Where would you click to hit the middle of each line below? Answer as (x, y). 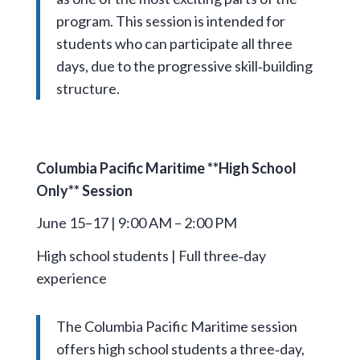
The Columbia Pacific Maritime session (176, 327)
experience (71, 278)
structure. (88, 89)
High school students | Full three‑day (151, 255)
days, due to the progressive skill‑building (184, 66)
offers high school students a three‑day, (180, 349)
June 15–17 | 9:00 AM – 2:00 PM (136, 223)
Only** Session (84, 190)
